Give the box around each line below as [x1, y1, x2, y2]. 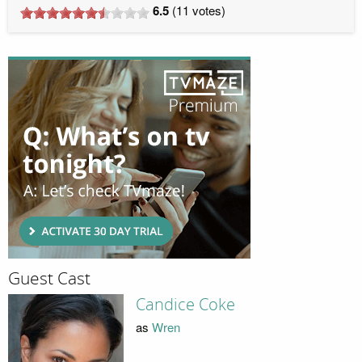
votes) [189, 2, 225, 19]
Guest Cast [8, 268, 90, 290]
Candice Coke [135, 294, 235, 314]
